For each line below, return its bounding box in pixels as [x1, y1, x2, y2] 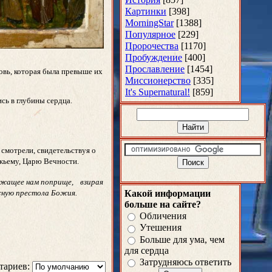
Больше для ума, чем [140, 234, 225, 245]
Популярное [125, 29, 175, 39]
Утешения [140, 222, 182, 233]
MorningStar [125, 18, 174, 28]
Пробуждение [125, 52, 182, 63]
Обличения [140, 211, 186, 222]
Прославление [125, 64, 185, 74]
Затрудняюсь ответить [140, 257, 231, 268]
